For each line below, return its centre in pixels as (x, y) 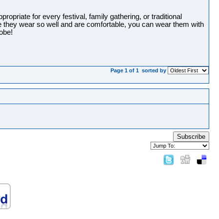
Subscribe (191, 137)
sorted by (154, 70)
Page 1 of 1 (125, 70)
